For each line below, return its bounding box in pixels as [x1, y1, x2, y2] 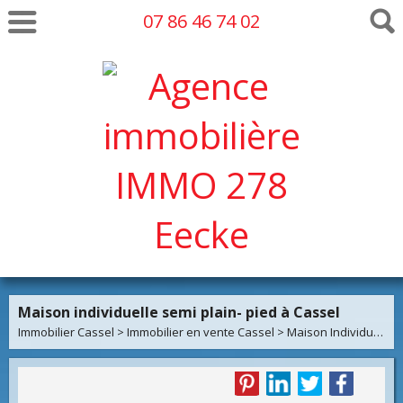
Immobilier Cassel [18, 324, 114, 340]
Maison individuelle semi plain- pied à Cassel [18, 302, 340, 322]
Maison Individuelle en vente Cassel [287, 324, 373, 340]
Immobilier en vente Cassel [127, 324, 274, 340]
